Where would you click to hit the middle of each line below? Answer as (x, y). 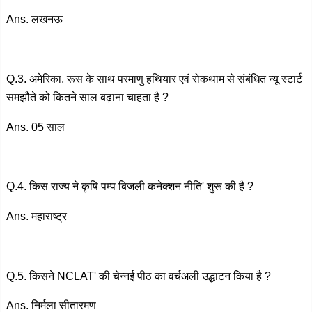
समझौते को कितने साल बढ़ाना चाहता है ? (87, 97)
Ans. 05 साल (36, 127)
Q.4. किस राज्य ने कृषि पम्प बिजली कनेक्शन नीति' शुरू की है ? (130, 187)
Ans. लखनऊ (34, 19)
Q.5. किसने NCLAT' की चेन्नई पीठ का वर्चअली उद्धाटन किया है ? (139, 276)
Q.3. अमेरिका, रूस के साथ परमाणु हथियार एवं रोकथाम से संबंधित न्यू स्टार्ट (154, 79)
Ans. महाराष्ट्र (37, 216)
